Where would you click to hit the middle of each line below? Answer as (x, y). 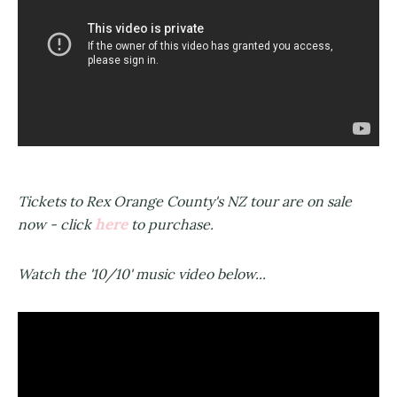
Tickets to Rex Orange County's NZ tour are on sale (185, 202)
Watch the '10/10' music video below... (142, 274)
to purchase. (171, 225)
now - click (56, 225)
